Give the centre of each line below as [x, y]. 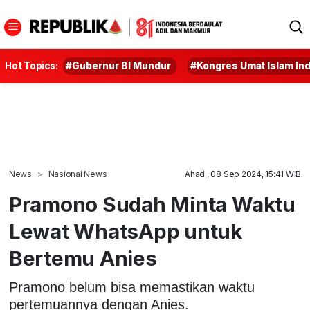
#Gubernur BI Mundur [119, 66]
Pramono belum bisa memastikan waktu [131, 287]
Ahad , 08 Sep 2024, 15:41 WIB [243, 174]
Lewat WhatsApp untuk [126, 231]
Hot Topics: [31, 66]
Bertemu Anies [83, 258]
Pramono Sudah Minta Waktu [152, 204]
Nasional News [77, 174]
